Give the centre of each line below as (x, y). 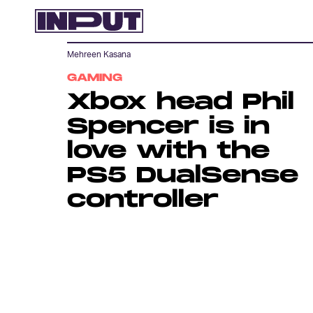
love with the (168, 151)
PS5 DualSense (183, 176)
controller (143, 200)
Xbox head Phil (181, 102)
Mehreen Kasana (99, 54)
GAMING (95, 78)
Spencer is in (168, 127)
